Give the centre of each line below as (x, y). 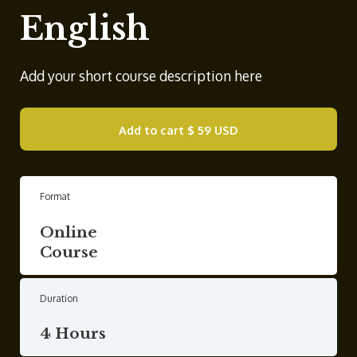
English (85, 28)
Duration (59, 298)
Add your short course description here (141, 75)
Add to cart (151, 130)
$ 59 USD (213, 130)
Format (55, 197)
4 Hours (73, 334)
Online (69, 232)
